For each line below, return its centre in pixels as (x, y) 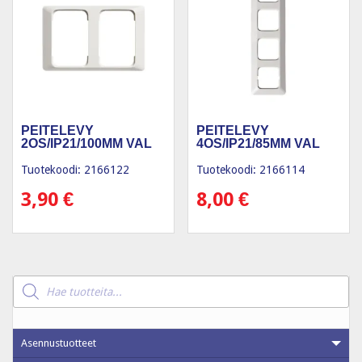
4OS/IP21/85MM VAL (259, 143)
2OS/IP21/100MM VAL (86, 143)
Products (33, 280)
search (27, 290)
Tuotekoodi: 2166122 (75, 169)
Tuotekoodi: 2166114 (251, 169)
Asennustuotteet (59, 343)
